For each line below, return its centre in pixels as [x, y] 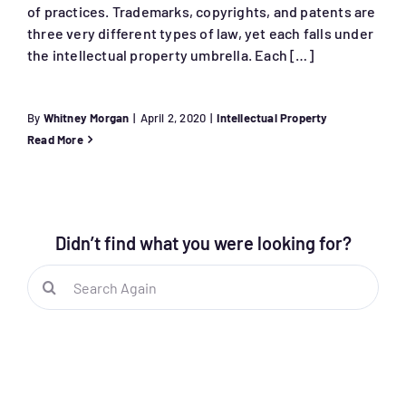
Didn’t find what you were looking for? [203, 243]
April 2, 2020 [173, 118]
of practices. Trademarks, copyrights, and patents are [201, 12]
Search [49, 275]
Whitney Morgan [86, 118]
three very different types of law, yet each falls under [200, 34]
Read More [55, 140]
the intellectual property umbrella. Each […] [170, 55]
